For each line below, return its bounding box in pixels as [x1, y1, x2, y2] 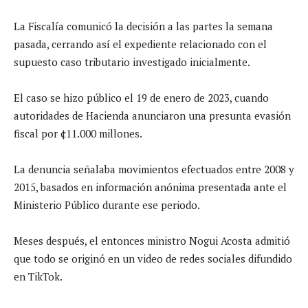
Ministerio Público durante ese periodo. [14, 197, 200, 212]
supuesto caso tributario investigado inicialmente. [14, 54, 250, 69]
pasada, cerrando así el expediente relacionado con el [14, 36, 267, 51]
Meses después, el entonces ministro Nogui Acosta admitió [14, 233, 290, 247]
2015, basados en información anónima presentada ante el [14, 179, 287, 194]
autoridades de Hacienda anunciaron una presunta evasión [14, 108, 291, 122]
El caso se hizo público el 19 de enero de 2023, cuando [14, 90, 269, 104]
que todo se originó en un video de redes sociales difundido [14, 251, 292, 265]
